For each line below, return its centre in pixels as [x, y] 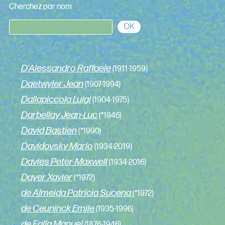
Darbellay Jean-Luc [59, 116]
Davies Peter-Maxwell [64, 162]
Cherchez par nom [40, 7]
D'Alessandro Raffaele [66, 69]
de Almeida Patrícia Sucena [77, 193]
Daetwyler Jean [52, 84]
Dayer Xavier [46, 178]
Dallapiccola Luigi [56, 100]
